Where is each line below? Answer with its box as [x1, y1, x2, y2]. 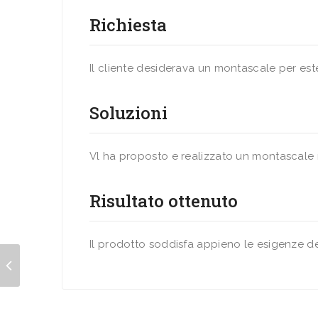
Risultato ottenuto [89, 190, 238, 212]
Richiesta [89, 13, 167, 36]
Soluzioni [89, 102, 168, 124]
